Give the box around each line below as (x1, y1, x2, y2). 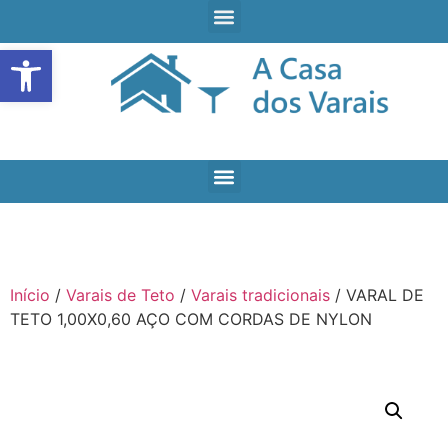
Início (10, 285, 50, 306)
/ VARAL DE (330, 285, 424, 306)
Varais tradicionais (191, 285, 330, 306)
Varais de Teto (66, 285, 175, 306)
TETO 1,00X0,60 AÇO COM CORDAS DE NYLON (10, 309, 372, 330)
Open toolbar (9, 39, 117, 78)
